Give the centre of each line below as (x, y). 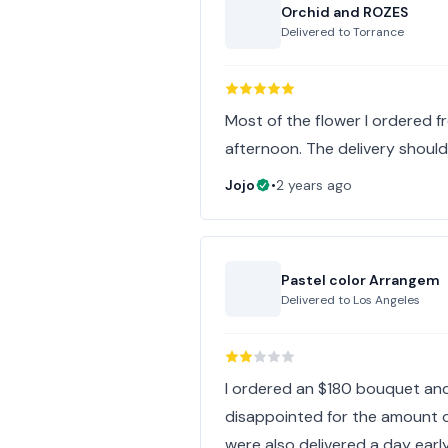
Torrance (379, 32)
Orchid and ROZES (345, 12)
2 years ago (314, 185)
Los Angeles (387, 300)
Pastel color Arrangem (361, 280)
